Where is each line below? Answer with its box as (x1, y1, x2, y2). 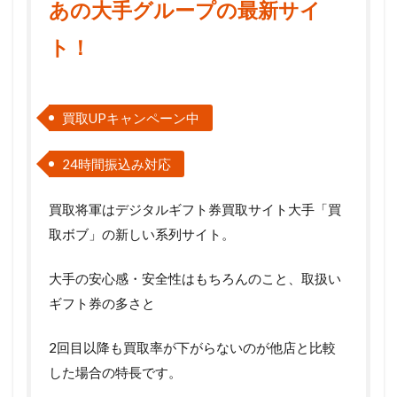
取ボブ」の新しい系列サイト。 (49, 225, 235, 242)
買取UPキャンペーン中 (62, 109, 199, 126)
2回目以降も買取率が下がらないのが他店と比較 (49, 339, 336, 355)
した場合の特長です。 (49, 363, 182, 380)
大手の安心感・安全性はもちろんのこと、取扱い (49, 269, 341, 286)
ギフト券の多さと (49, 294, 155, 311)
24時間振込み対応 (62, 155, 171, 172)
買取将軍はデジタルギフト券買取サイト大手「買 (49, 200, 341, 217)
